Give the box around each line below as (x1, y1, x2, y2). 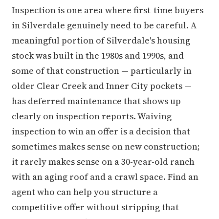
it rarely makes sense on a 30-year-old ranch (12, 155, 195, 168)
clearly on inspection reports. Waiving (12, 109, 172, 122)
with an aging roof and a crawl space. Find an (12, 170, 198, 183)
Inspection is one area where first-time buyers (12, 3, 203, 16)
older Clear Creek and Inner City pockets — (12, 79, 192, 92)
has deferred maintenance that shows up (12, 94, 181, 107)
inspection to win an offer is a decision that (12, 125, 190, 137)
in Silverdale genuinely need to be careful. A (12, 19, 197, 31)
